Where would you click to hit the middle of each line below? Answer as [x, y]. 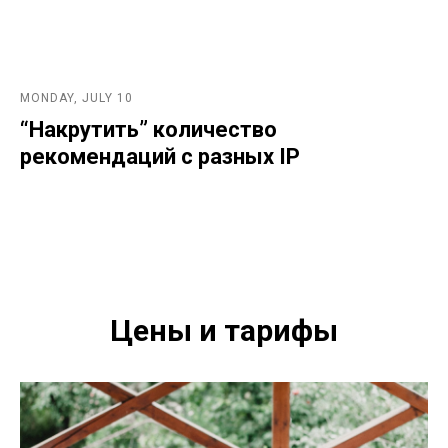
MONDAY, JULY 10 [76, 97]
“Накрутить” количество [148, 129]
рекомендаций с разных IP [160, 156]
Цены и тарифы [224, 330]
